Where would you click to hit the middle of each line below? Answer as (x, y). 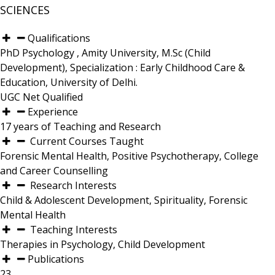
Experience (53, 112)
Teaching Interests (73, 230)
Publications (56, 259)
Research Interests (72, 185)
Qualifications (59, 38)
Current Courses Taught (86, 141)
